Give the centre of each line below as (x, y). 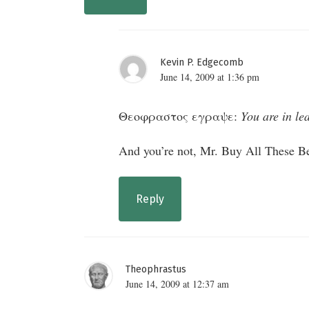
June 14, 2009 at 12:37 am (177, 283)
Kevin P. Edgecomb (202, 62)
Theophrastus (156, 269)
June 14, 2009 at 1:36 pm (210, 77)
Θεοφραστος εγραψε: (180, 116)
